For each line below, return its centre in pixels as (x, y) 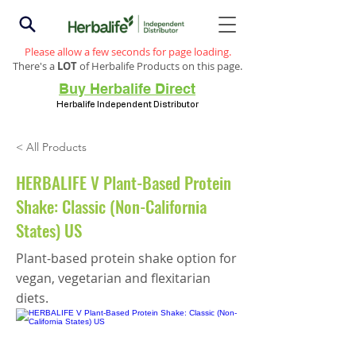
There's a (35, 66)
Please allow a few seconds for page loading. (128, 52)
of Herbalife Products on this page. (161, 66)
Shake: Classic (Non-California (111, 206)
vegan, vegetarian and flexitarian (113, 278)
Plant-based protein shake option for (126, 258)
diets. (32, 298)
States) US (49, 230)
